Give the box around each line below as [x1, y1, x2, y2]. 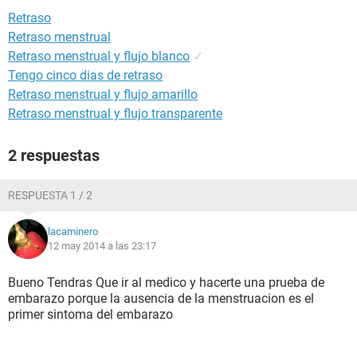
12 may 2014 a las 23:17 [48, 240, 156, 252]
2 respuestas [8, 146, 100, 165]
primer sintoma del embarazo [8, 307, 173, 322]
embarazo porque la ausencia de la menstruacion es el [8, 291, 314, 306]
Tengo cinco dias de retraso [8, 68, 163, 83]
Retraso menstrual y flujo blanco [8, 49, 190, 64]
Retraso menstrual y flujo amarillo [8, 87, 198, 102]
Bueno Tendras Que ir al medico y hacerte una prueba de [8, 275, 324, 290]
